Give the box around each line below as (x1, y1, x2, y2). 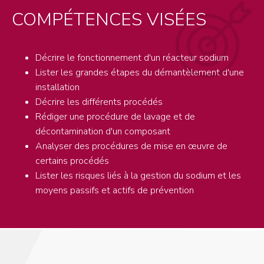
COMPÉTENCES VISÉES (12, 6, 206, 32)
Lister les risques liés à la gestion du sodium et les (35, 169, 241, 182)
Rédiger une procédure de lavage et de (35, 110, 195, 123)
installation (35, 80, 80, 94)
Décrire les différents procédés (35, 95, 163, 108)
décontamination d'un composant (35, 124, 170, 138)
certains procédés (35, 154, 109, 167)
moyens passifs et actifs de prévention (35, 183, 194, 197)
